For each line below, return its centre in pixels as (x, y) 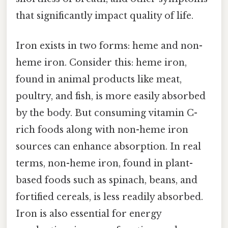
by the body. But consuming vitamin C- (107, 113)
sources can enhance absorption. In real (108, 146)
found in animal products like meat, (99, 79)
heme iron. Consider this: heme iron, (101, 62)
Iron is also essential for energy (89, 213)
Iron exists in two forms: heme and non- (109, 46)
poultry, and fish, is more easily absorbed (111, 96)
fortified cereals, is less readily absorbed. (109, 197)
